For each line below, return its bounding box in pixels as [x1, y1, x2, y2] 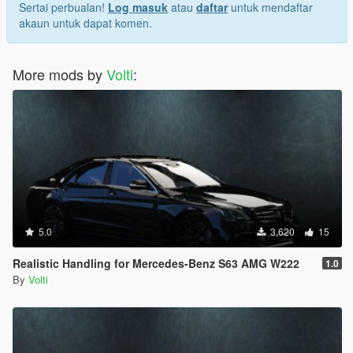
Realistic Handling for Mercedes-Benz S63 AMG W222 [13, 255, 299, 272]
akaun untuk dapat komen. [19, 15, 152, 32]
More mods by [13, 64, 106, 85]
